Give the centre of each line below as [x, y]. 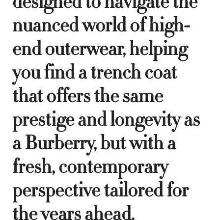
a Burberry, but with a [94, 143]
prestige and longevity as [106, 120]
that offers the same [88, 96]
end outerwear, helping [100, 49]
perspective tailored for [100, 190]
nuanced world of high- [101, 25]
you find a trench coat [95, 72]
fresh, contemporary [90, 167]
